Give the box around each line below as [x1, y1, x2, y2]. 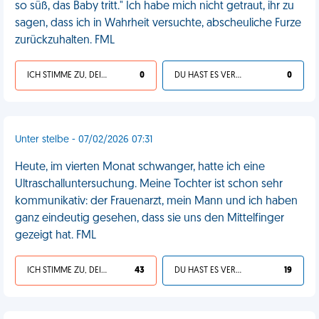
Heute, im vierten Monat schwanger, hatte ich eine [15, 162, 265, 173]
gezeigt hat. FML [15, 230, 96, 241]
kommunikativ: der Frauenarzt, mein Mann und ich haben [15, 196, 298, 207]
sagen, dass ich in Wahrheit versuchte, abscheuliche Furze [15, 18, 301, 29]
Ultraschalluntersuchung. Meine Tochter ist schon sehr [15, 179, 283, 190]
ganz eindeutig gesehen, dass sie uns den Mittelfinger [15, 213, 284, 224]
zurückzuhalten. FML [15, 35, 115, 46]
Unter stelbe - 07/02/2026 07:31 [15, 135, 152, 145]
